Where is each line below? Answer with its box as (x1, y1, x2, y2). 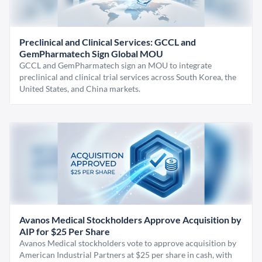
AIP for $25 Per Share (19, 226, 110, 237)
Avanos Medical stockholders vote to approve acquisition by (19, 238, 236, 248)
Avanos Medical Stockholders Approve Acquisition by (19, 214, 242, 225)
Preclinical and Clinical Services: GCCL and (19, 36, 196, 47)
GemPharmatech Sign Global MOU (19, 48, 163, 59)
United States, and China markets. (19, 84, 140, 94)
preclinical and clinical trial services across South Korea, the (19, 72, 236, 82)
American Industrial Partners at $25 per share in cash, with (19, 250, 232, 260)
